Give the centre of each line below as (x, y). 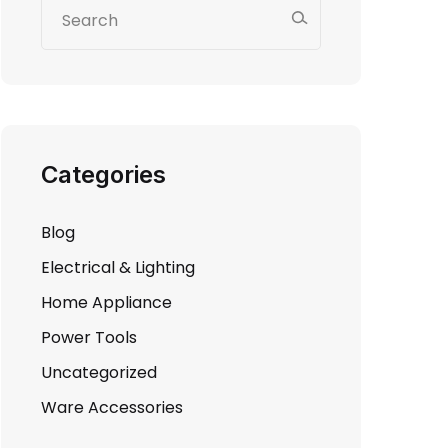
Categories (103, 174)
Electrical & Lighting (118, 267)
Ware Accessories (112, 407)
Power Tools (89, 337)
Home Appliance (106, 302)
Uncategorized (99, 372)
